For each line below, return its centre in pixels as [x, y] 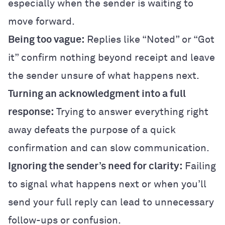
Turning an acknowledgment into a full [97, 94]
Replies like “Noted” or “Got [149, 39]
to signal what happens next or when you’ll [107, 184]
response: [31, 112]
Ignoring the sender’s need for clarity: [95, 166]
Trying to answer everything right [131, 112]
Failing [199, 166]
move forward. [41, 21]
